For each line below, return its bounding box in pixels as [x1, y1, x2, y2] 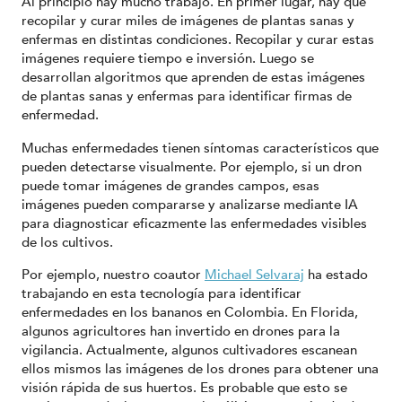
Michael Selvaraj [205, 266, 304, 284]
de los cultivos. [22, 232, 113, 251]
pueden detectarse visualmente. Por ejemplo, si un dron [22, 157, 362, 176]
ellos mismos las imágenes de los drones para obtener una [22, 360, 379, 379]
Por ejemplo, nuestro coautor [22, 266, 205, 284]
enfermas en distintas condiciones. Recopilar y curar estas [22, 31, 374, 49]
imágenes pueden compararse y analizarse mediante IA [22, 195, 358, 214]
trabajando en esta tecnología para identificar [22, 284, 301, 303]
